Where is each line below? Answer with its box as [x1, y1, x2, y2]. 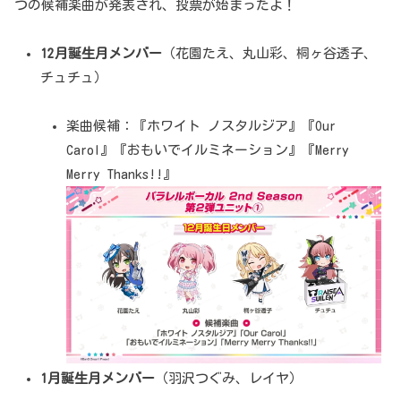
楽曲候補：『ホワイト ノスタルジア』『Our [66, 119, 336, 133]
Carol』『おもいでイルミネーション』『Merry [66, 143, 349, 158]
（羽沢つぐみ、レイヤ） [155, 371, 303, 386]
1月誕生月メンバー [40, 371, 155, 386]
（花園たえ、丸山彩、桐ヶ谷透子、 [162, 47, 377, 61]
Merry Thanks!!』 [66, 167, 176, 182]
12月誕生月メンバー [40, 47, 162, 61]
